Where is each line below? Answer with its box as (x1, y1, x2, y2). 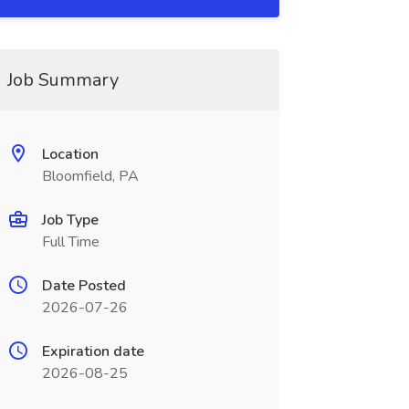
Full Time (41, 232, 100, 252)
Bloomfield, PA (41, 166, 139, 186)
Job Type (41, 210, 99, 230)
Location (41, 144, 99, 164)
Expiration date (41, 341, 144, 362)
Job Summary (6, 68, 119, 92)
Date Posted (41, 276, 126, 296)
